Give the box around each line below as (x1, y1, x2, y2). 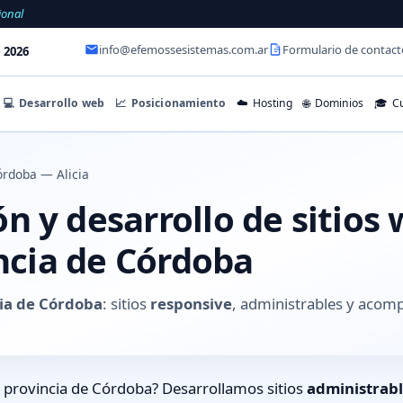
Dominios (311, 95, 363, 112)
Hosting (250, 95, 293, 112)
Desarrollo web (16, 94, 105, 111)
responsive (150, 292, 232, 314)
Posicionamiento (128, 94, 226, 111)
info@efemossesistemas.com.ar (99, 41, 268, 58)
